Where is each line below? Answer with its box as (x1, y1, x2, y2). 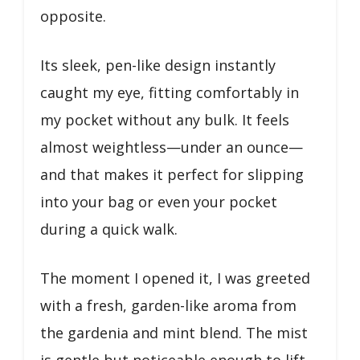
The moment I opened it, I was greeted (40, 268, 310, 288)
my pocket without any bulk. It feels (40, 109, 289, 129)
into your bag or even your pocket (40, 191, 277, 211)
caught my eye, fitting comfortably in (40, 82, 299, 102)
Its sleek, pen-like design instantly (40, 55, 276, 75)
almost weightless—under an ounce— (40, 137, 303, 157)
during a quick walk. (40, 219, 178, 239)
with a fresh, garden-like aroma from (40, 295, 297, 315)
